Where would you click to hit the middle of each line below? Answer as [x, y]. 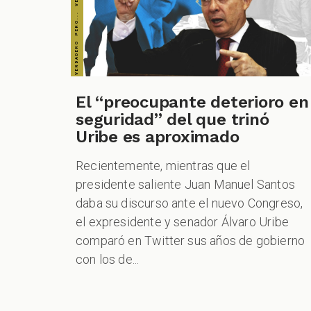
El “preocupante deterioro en [192, 102]
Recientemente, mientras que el [163, 165]
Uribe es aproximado [158, 136]
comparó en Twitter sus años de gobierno [191, 240]
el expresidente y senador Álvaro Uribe [182, 221]
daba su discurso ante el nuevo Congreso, [190, 203]
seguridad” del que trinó [173, 119]
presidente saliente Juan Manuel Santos [185, 184]
